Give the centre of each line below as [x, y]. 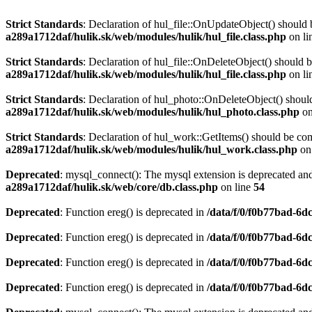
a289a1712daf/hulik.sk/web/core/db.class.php [112, 187]
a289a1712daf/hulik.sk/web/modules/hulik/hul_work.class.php [151, 149]
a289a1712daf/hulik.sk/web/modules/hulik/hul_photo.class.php [153, 112]
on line [236, 187]
